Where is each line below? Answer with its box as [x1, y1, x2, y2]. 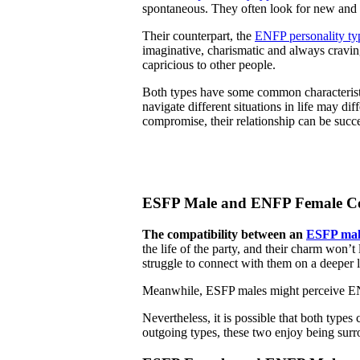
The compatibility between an [142, 227, 306, 242]
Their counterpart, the [142, 29, 255, 43]
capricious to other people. [142, 58, 276, 72]
